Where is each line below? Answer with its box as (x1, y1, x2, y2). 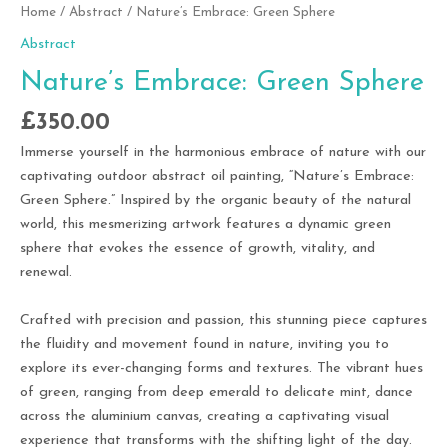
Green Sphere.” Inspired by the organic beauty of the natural (20, 193, 411, 209)
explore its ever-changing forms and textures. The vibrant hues (20, 361, 423, 377)
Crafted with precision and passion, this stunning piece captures (20, 313, 427, 329)
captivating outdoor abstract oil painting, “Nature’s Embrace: (20, 169, 414, 185)
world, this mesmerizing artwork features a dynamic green (20, 217, 391, 233)
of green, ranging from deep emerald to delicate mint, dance (20, 385, 413, 401)
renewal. (20, 265, 72, 281)
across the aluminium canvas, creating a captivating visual (20, 409, 389, 425)
